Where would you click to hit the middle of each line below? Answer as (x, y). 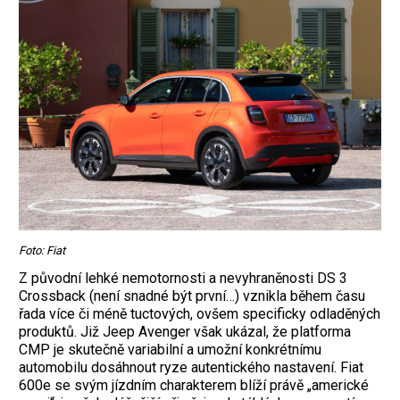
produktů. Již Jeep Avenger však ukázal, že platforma (185, 332)
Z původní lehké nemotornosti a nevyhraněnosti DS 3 (183, 279)
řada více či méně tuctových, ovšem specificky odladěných (200, 314)
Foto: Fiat (42, 251)
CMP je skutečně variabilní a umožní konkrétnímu (170, 350)
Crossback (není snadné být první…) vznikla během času (192, 296)
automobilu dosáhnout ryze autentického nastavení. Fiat (191, 368)
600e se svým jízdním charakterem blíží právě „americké (194, 386)
